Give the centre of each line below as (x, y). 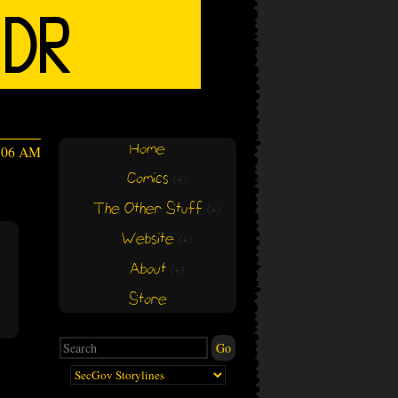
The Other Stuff (147, 209)
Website (147, 239)
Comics (147, 179)
